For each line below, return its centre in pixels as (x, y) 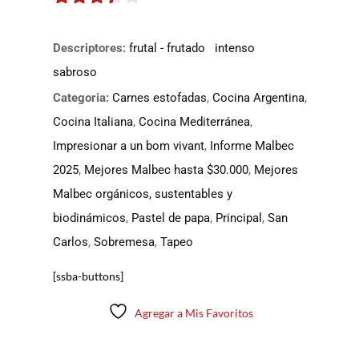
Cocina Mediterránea (194, 122)
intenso (234, 48)
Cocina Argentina (258, 98)
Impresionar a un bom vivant (128, 146)
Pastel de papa (170, 218)
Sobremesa (124, 242)
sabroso (75, 72)
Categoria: (81, 98)
